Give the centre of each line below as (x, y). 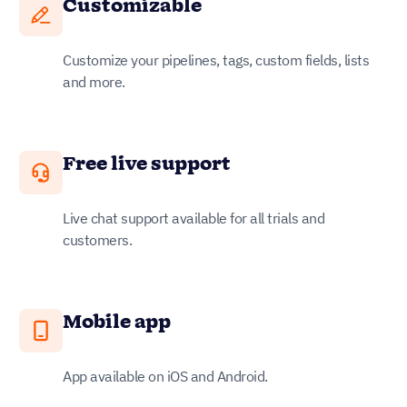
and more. (94, 81)
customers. (97, 239)
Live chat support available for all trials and (194, 218)
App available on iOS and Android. (165, 376)
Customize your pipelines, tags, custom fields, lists (216, 60)
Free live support (147, 164)
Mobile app (117, 322)
